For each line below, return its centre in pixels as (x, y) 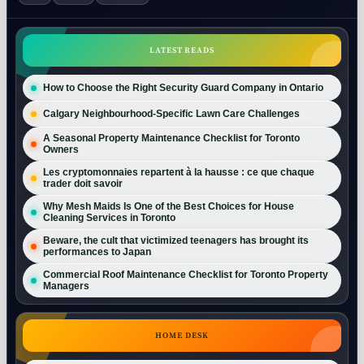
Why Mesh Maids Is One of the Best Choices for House (169, 206)
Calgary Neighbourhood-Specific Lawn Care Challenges (171, 114)
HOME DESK (182, 335)
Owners (61, 149)
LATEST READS (182, 50)
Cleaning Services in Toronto (110, 218)
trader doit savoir (83, 184)
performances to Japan (97, 252)
